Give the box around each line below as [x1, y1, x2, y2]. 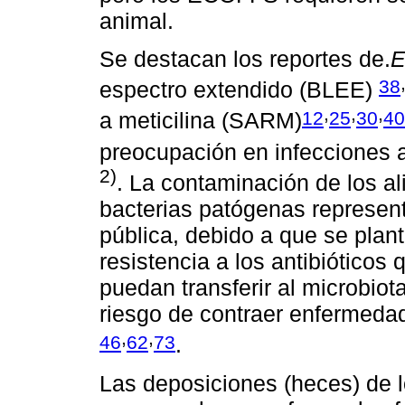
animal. [99, 7, 174, 33]
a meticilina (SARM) [99, 108, 302, 134]
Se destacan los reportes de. [99, 45, 391, 71]
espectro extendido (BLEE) [99, 77, 379, 103]
